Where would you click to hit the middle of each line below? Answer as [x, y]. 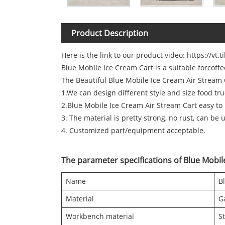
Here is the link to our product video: [124, 55]
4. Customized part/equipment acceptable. [133, 131]
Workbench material [100, 216]
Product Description [110, 33]
